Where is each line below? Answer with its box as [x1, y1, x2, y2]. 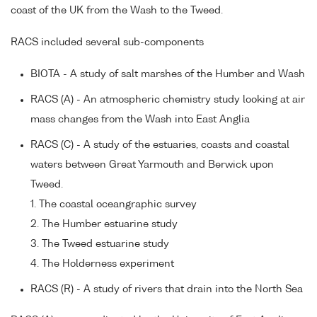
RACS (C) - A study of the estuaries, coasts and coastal [30, 139, 289, 150]
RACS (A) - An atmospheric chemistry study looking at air [30, 94, 305, 105]
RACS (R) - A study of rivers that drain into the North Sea [30, 284, 303, 294]
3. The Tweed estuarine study [30, 238, 169, 249]
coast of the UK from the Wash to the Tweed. [11, 6, 223, 16]
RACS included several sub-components [11, 37, 204, 47]
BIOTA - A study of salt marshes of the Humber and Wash [30, 69, 305, 79]
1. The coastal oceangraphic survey [30, 199, 197, 209]
